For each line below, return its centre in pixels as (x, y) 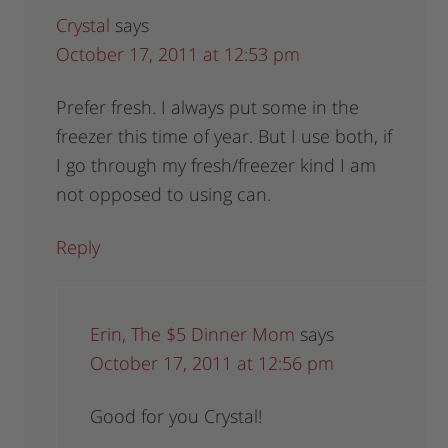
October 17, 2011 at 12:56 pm (212, 363)
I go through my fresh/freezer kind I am (216, 165)
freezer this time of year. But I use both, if (224, 136)
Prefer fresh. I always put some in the (208, 107)
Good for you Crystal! (176, 416)
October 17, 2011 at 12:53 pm (178, 54)
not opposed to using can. (164, 194)
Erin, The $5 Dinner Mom (193, 334)
